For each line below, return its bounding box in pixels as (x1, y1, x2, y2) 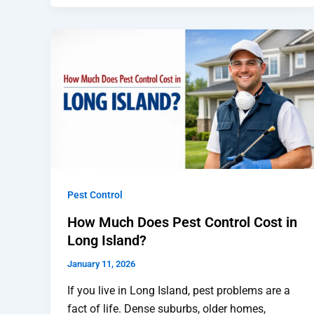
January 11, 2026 (67, 259, 135, 270)
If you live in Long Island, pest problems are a (67, 283, 290, 297)
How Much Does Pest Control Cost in (67, 214, 297, 231)
